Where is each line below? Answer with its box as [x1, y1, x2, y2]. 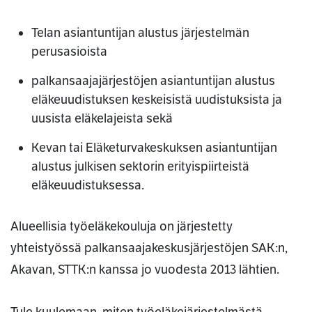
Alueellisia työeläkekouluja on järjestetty [10, 219, 233, 235]
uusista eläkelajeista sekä [31, 111, 173, 127]
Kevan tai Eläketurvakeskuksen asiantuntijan [31, 140, 277, 156]
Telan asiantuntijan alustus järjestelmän [31, 25, 249, 41]
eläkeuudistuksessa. [31, 178, 144, 194]
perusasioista [31, 44, 107, 60]
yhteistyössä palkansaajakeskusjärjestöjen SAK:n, [10, 240, 288, 256]
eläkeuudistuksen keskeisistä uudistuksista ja [31, 92, 282, 108]
